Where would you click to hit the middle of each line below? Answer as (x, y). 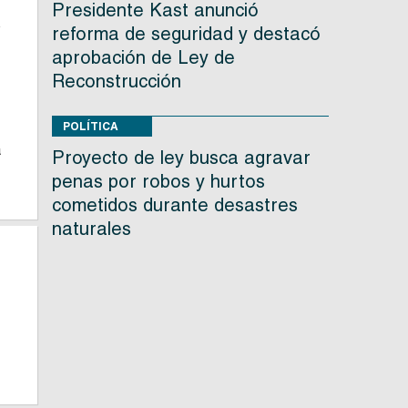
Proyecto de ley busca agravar (181, 158)
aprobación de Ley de (143, 58)
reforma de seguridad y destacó (186, 34)
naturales (91, 229)
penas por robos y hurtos (158, 182)
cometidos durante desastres (174, 205)
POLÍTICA (90, 127)
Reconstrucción (116, 82)
